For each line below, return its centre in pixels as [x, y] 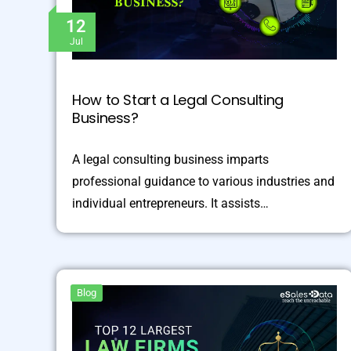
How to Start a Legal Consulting [178, 100]
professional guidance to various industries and [203, 182]
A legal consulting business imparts [170, 160]
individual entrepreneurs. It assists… [170, 204]
